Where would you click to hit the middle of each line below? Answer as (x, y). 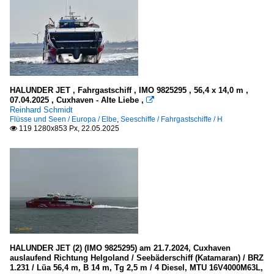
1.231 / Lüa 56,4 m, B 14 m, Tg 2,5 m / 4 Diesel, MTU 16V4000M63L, (136, 267)
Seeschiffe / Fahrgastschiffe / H (172, 119)
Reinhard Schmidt (41, 109)
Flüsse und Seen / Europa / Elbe (63, 119)
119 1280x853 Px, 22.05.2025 (68, 128)
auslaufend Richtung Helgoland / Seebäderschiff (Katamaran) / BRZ (137, 257)
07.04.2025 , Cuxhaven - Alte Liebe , (78, 100)
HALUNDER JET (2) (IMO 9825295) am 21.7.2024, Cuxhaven (120, 248)
